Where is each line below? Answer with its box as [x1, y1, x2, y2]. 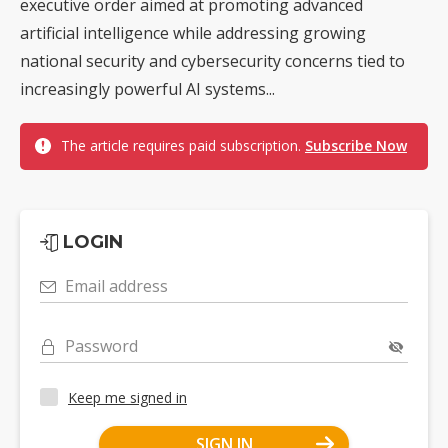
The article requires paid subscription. [61, 136, 305, 155]
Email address [65, 275, 168, 297]
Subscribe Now [305, 136, 407, 155]
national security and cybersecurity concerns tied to [20, 50, 405, 72]
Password [65, 335, 138, 357]
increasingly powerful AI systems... [20, 78, 275, 100]
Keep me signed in [68, 387, 187, 407]
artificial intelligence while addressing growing [20, 22, 366, 44]
